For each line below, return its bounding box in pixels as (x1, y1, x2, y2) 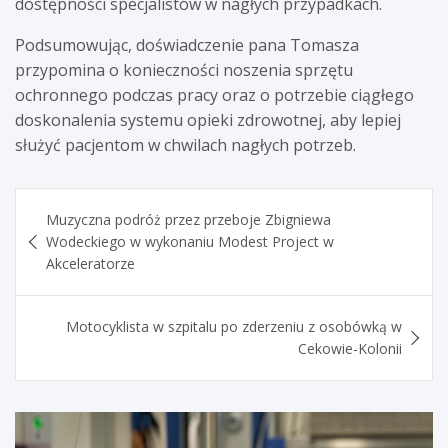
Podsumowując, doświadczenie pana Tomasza (15, 33, 359, 56)
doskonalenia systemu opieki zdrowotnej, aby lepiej (15, 108, 401, 131)
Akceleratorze (46, 253, 135, 273)
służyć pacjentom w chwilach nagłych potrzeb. (15, 133, 356, 156)
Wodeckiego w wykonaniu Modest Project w (46, 231, 334, 251)
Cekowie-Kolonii (298, 338, 402, 358)
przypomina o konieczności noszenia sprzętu (15, 58, 353, 81)
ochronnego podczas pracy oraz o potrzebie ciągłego (15, 83, 414, 106)
